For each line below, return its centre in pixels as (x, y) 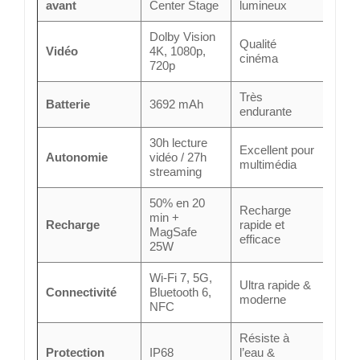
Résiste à (264, 337)
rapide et (262, 224)
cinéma (259, 58)
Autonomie (77, 157)
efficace (260, 239)
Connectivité (81, 292)
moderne (263, 299)
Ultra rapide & (275, 284)
